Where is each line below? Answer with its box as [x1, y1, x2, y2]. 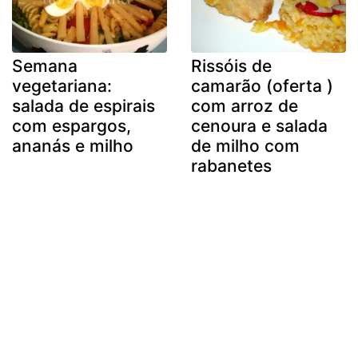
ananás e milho [12, 135, 133, 156]
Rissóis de [191, 55, 272, 76]
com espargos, [12, 115, 131, 136]
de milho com [191, 135, 300, 156]
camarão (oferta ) [191, 75, 333, 96]
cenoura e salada [191, 115, 328, 136]
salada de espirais [12, 95, 155, 116]
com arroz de [191, 95, 298, 116]
